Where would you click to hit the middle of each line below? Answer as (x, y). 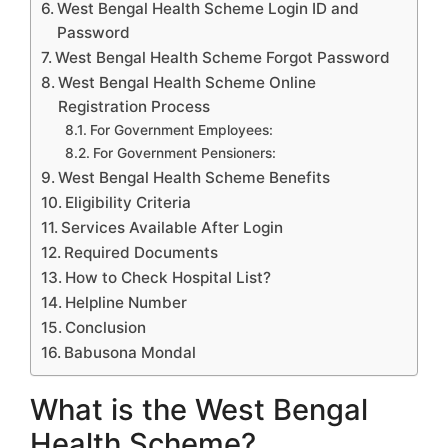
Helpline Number (126, 302)
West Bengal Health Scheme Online (187, 82)
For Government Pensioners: (184, 152)
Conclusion (106, 327)
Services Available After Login (172, 227)
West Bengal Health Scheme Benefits (194, 177)
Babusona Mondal (130, 352)
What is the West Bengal (199, 409)
